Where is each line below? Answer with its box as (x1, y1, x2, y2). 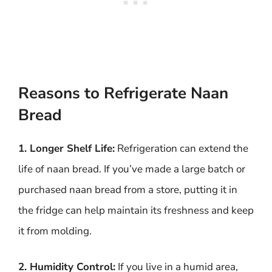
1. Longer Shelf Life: (18, 141, 115, 155)
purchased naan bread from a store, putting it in (18, 182, 237, 197)
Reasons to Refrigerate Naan (18, 82, 228, 104)
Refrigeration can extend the (115, 141, 248, 155)
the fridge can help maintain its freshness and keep (18, 203, 254, 217)
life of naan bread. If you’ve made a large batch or (18, 161, 245, 176)
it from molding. (18, 223, 92, 238)
